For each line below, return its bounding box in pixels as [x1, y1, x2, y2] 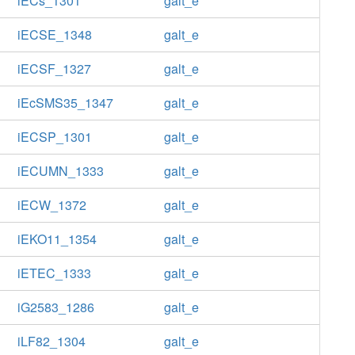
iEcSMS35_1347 [17, 94, 113, 112]
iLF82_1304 [17, 332, 86, 350]
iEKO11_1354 [17, 230, 97, 248]
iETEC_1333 [17, 264, 91, 282]
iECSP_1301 [17, 128, 92, 146]
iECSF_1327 [17, 59, 91, 78]
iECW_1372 [17, 196, 86, 214]
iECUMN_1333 [17, 162, 104, 180]
